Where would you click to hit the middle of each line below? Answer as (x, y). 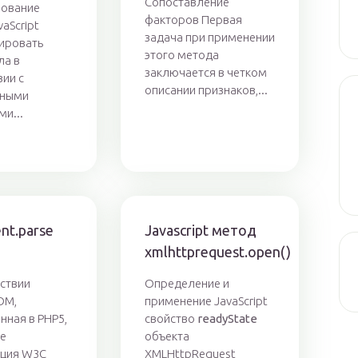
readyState (227, 319)
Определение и (187, 284)
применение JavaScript (206, 301)
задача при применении (209, 38)
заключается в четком (205, 73)
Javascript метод (200, 231)
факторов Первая (193, 20)
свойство (171, 319)
